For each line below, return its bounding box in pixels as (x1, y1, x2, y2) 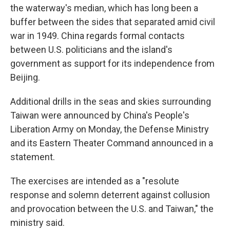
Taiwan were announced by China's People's (10, 110, 189, 121)
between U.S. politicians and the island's (10, 44, 172, 55)
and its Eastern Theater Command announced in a (10, 138, 213, 148)
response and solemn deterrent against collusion (10, 189, 210, 200)
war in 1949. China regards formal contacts (10, 30, 185, 41)
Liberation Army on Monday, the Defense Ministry (10, 124, 209, 135)
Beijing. (10, 72, 40, 83)
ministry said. (10, 217, 65, 228)
